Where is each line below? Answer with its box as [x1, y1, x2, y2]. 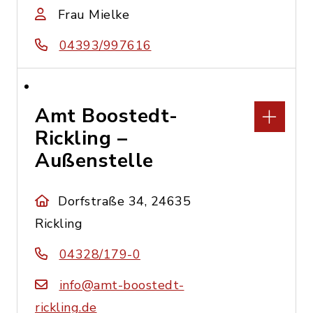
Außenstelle [35, 147, 154, 174]
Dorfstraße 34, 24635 [58, 193, 191, 210]
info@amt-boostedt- [59, 277, 184, 293]
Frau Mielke [57, 6, 129, 23]
